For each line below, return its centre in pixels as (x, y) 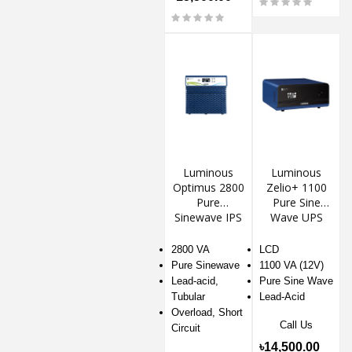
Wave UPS (296, 218)
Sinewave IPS (208, 218)
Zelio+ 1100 (296, 188)
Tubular (188, 297)
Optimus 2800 (208, 188)
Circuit (186, 328)
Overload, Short (207, 313)
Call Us (296, 325)
